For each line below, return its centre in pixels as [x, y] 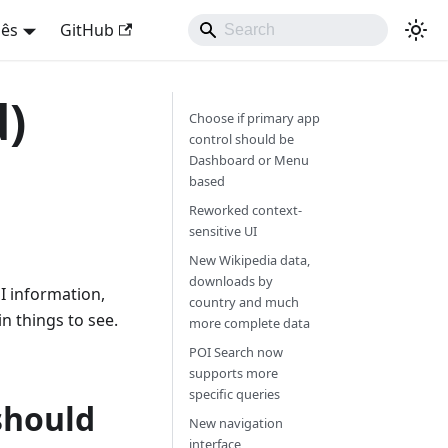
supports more [233, 373]
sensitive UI [222, 231]
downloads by [230, 281]
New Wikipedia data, [249, 260]
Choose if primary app [254, 118]
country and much [243, 302]
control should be [241, 139]
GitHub [86, 30]
